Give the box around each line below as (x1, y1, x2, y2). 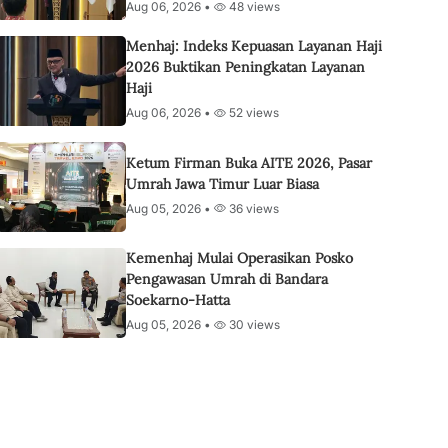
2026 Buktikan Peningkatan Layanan (126, 58, 365, 76)
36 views (226, 200, 279, 216)
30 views (226, 317, 280, 332)
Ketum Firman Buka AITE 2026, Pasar (126, 153, 372, 172)
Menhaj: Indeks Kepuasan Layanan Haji (126, 37, 382, 55)
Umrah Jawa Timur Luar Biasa (126, 174, 319, 193)
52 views (226, 105, 279, 120)
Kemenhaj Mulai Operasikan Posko (126, 249, 353, 267)
